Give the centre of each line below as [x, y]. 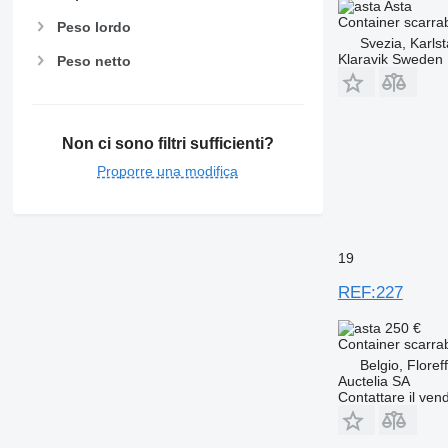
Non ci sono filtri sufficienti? [167, 144]
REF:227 [370, 292]
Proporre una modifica [168, 171]
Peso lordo [93, 26]
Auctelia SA [373, 380]
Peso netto [93, 60]
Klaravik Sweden [390, 58]
